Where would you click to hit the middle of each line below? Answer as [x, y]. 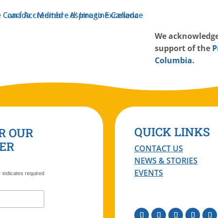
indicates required [23, 173]
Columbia [174, 60]
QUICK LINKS [172, 132]
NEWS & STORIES [166, 160]
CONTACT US [159, 148]
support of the [183, 48]
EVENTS [149, 173]
